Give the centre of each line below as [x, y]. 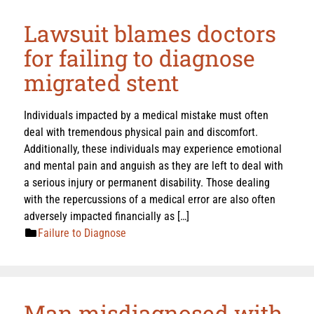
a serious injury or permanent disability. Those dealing [147, 182]
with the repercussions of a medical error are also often [150, 199]
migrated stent [101, 82]
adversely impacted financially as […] [107, 216]
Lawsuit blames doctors [150, 33]
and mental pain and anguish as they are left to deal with [153, 165]
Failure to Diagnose [82, 233]
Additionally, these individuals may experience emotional [153, 149]
